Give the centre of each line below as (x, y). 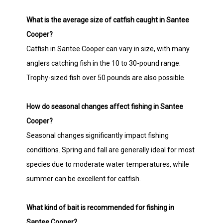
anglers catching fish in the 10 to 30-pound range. (104, 63)
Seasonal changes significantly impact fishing (98, 135)
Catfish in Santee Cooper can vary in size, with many (108, 49)
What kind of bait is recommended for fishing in (101, 207)
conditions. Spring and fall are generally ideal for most (111, 150)
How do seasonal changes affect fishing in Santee (105, 106)
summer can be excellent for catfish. (84, 178)
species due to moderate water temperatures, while (108, 164)
